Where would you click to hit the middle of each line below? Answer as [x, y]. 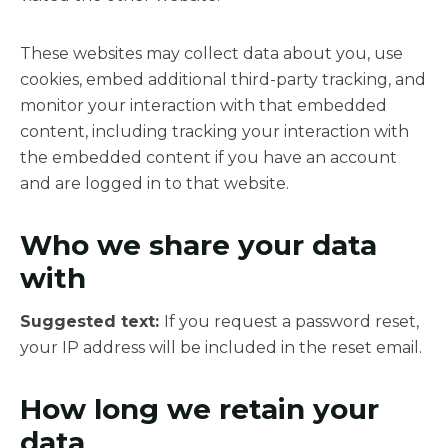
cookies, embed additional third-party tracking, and [223, 80]
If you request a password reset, [291, 322]
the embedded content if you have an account [208, 158]
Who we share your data [198, 245]
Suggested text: [92, 322]
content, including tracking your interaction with [214, 132]
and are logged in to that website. [154, 184]
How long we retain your [199, 409]
